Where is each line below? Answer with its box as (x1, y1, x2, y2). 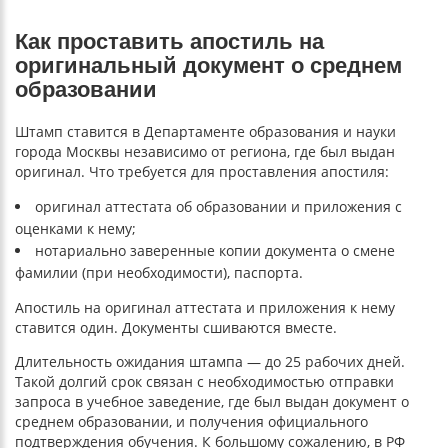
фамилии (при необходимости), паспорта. (15, 262, 303, 282)
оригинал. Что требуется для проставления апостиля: (15, 161, 389, 181)
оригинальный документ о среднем (15, 52, 402, 78)
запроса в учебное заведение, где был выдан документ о (15, 391, 409, 411)
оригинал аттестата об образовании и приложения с (35, 196, 402, 216)
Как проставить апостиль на (15, 28, 324, 54)
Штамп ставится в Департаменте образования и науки (15, 121, 396, 141)
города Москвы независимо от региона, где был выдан (15, 141, 395, 161)
